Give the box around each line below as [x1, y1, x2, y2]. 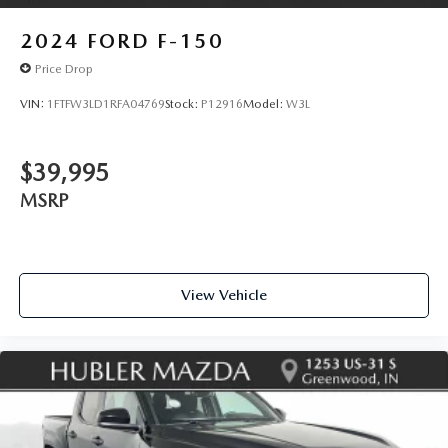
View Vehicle [181, 285, 267, 304]
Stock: [165, 96, 201, 111]
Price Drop [35, 61, 93, 76]
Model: [243, 96, 286, 111]
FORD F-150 [87, 29, 224, 54]
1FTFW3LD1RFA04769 [47, 96, 165, 111]
